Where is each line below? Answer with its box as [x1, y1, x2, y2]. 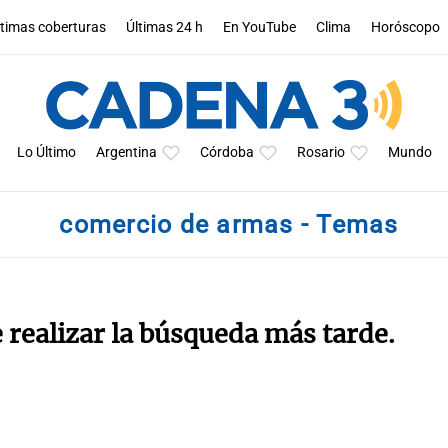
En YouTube [223, 18, 297, 36]
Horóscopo [371, 18, 441, 36]
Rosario [296, 144, 345, 161]
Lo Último [16, 144, 76, 161]
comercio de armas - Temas [59, 210, 399, 239]
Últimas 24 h [126, 18, 204, 36]
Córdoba [199, 144, 254, 161]
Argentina [95, 144, 157, 161]
